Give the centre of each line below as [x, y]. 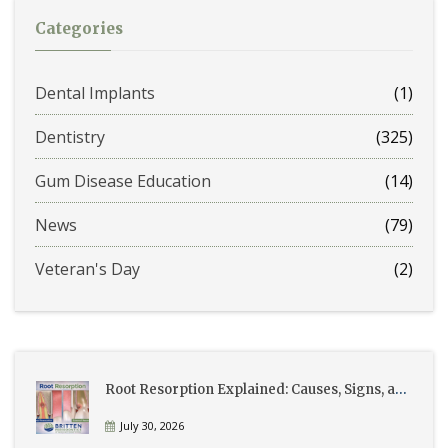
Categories [79, 29]
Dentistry [70, 137]
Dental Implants [95, 93]
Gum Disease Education [123, 181]
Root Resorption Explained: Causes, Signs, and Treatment [401, 390]
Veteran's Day [87, 269]
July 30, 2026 [152, 426]
